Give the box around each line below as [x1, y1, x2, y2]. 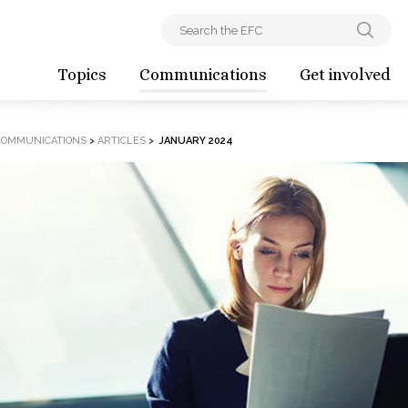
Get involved [300, 66, 391, 84]
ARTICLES [97, 135, 146, 147]
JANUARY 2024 [158, 135, 233, 147]
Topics [57, 66, 107, 84]
